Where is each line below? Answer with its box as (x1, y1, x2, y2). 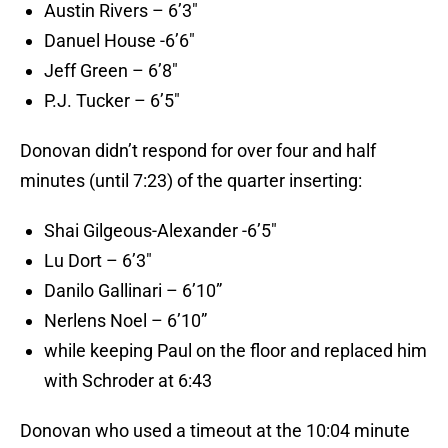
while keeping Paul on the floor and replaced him (44, 340, 427, 362)
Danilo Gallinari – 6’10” (44, 280, 222, 302)
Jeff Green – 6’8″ (44, 60, 178, 82)
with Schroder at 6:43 (44, 370, 212, 392)
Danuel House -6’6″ (44, 30, 195, 52)
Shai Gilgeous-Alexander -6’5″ (44, 220, 277, 242)
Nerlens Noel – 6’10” (44, 310, 207, 332)
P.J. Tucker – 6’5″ (44, 90, 180, 112)
